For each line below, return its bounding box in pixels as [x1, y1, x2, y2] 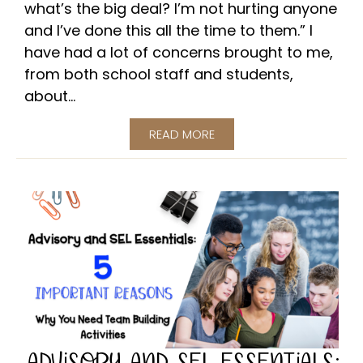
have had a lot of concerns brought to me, [24, 42, 333, 63]
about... [24, 86, 75, 107]
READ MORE [148, 126, 215, 143]
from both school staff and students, [24, 64, 293, 85]
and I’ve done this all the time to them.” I [24, 20, 313, 41]
